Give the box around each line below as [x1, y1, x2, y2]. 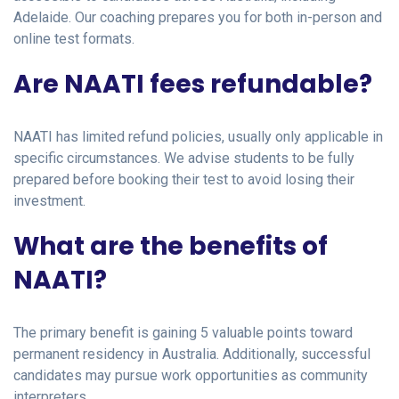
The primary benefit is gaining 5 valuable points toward [13, 323, 353, 341]
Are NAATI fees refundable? [13, 66, 372, 102]
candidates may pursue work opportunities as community [13, 366, 368, 384]
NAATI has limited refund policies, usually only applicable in [13, 127, 383, 145]
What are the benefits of [13, 228, 328, 264]
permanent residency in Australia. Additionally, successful [13, 345, 370, 362]
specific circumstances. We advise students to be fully [13, 149, 354, 167]
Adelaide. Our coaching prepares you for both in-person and [13, 8, 382, 26]
